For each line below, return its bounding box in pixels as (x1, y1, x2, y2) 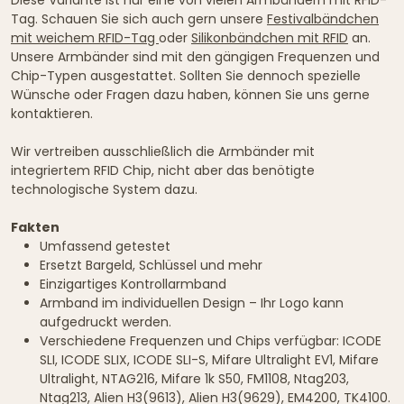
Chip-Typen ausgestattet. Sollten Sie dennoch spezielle (11, 66, 361, 85)
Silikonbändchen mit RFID (191, 28, 348, 47)
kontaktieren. (11, 104, 93, 123)
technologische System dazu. (11, 179, 197, 198)
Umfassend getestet (40, 236, 170, 255)
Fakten (11, 217, 60, 236)
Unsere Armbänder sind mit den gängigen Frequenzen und (11, 47, 380, 66)
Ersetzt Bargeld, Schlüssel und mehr (40, 255, 262, 274)
